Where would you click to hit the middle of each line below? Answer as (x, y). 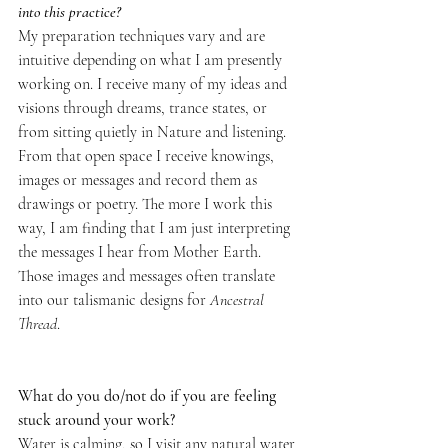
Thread (37, 323)
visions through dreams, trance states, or (144, 107)
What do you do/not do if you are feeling (149, 395)
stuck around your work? (96, 419)
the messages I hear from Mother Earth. (141, 251)
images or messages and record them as (139, 179)
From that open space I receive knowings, (148, 155)
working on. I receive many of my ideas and (154, 83)
